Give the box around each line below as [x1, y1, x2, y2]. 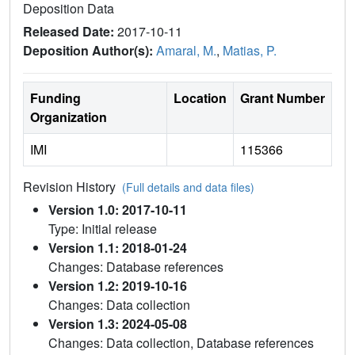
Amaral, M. [156, 40, 216, 59]
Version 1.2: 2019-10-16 [48, 276, 187, 295]
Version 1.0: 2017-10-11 [48, 200, 187, 219]
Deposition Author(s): [23, 40, 156, 59]
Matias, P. [223, 40, 277, 59]
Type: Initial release [48, 219, 157, 238]
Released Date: [23, 21, 117, 40]
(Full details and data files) [122, 178, 254, 195]
